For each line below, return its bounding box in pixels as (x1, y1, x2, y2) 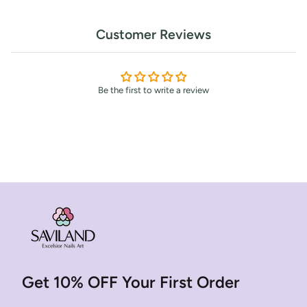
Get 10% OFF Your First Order (22, 273, 240, 293)
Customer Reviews (96, 25, 211, 42)
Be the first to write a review (98, 84, 209, 95)
